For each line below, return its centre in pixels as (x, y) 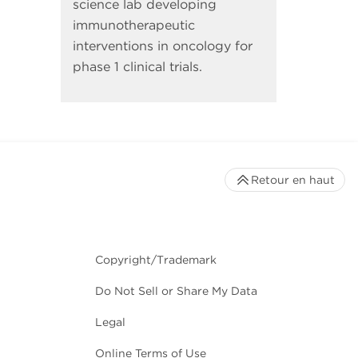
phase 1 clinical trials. (137, 66)
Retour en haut (293, 179)
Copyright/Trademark (156, 259)
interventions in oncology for (163, 46)
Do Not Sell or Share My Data (176, 290)
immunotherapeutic (134, 25)
